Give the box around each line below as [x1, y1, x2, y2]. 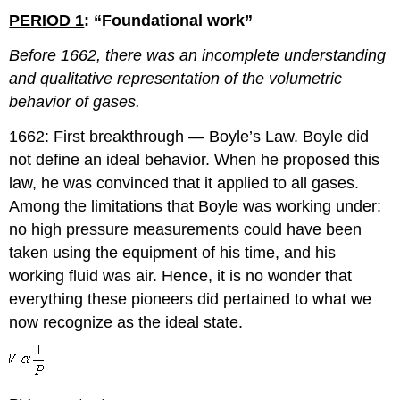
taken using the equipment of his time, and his [9, 243, 337, 262]
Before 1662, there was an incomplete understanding [9, 46, 387, 64]
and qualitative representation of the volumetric [9, 69, 343, 87]
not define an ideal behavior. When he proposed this [9, 150, 380, 169]
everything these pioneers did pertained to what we [9, 289, 372, 308]
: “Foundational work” [84, 11, 254, 29]
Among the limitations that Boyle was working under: [9, 196, 382, 215]
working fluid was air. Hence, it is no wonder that [9, 266, 353, 285]
